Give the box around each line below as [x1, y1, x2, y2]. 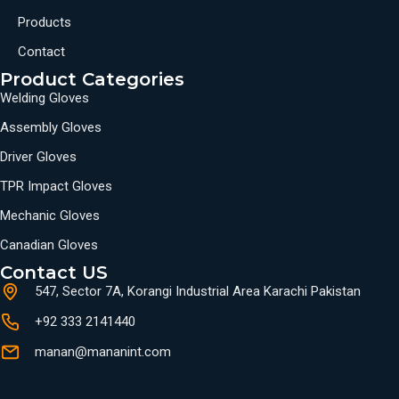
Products [18, 13, 71, 30]
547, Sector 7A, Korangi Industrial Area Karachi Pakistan [34, 283, 361, 300]
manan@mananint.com [34, 344, 171, 361]
